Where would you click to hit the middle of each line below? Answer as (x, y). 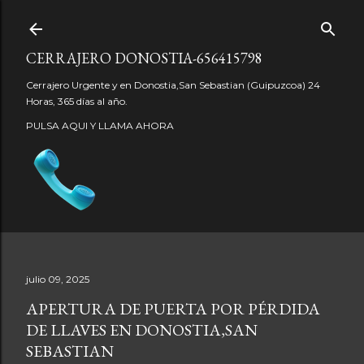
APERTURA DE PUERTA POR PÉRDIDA (173, 309)
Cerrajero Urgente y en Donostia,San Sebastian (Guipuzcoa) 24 (173, 85)
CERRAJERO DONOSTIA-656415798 (144, 58)
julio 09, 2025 (58, 279)
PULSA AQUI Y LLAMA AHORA (100, 126)
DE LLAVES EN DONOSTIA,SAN (142, 330)
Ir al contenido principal (182, 20)
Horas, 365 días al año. (77, 101)
